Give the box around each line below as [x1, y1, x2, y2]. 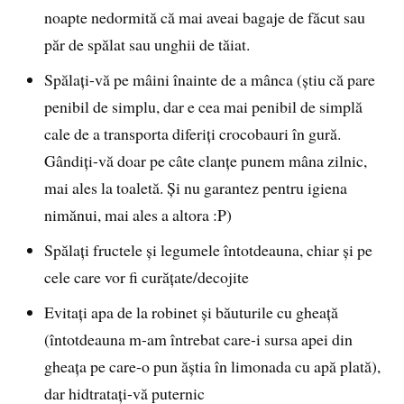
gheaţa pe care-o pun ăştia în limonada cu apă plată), [44, 355, 381, 378]
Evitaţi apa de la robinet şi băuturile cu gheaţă [44, 301, 339, 324]
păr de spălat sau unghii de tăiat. [44, 33, 251, 56]
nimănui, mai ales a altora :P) [44, 204, 233, 226]
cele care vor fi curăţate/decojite [44, 266, 250, 289]
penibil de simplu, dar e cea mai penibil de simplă [44, 96, 363, 118]
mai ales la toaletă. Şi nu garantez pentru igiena [44, 177, 348, 199]
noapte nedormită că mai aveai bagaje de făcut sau [44, 6, 366, 29]
